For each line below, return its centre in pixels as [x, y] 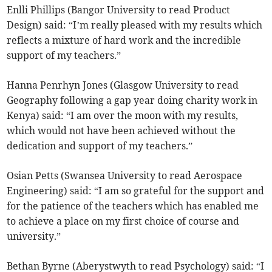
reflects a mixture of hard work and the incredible [124, 40]
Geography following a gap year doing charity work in [132, 100]
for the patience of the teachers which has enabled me [133, 206]
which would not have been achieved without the [121, 131]
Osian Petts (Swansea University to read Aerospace [125, 176]
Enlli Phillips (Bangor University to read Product [119, 10]
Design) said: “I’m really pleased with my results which [135, 25]
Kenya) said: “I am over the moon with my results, [123, 116]
